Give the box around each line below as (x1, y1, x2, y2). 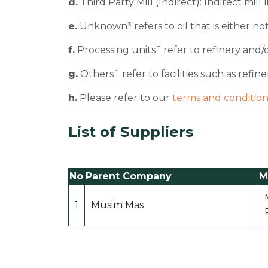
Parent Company (86, 170, 172, 182)
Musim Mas (91, 199, 144, 211)
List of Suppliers (68, 123, 194, 141)
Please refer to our (77, 92, 172, 104)
